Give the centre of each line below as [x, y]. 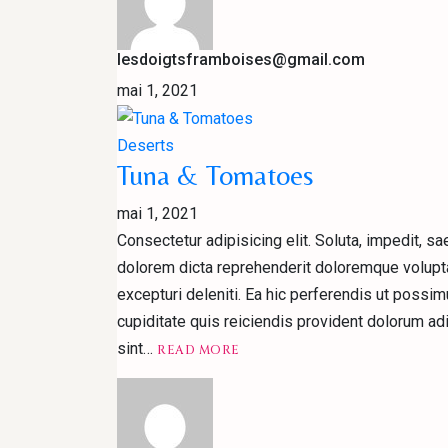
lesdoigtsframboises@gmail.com [241, 59]
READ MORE [198, 349]
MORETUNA [278, 363]
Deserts [145, 145]
